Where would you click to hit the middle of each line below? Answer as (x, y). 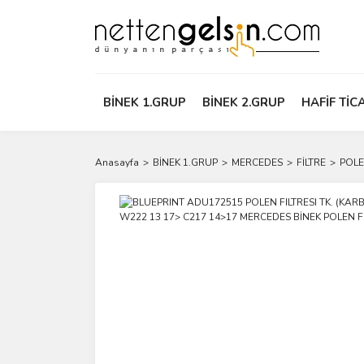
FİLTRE (311, 162)
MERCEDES (257, 162)
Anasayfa (117, 162)
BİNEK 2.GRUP (244, 102)
